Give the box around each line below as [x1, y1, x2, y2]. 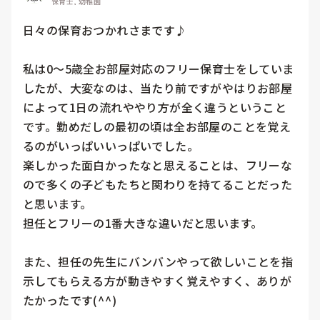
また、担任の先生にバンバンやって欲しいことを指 [23, 253, 294, 271]
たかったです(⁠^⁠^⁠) [23, 291, 117, 309]
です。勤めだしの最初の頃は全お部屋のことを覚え [23, 118, 291, 136]
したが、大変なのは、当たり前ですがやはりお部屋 [23, 79, 293, 97]
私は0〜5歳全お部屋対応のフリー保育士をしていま [23, 60, 294, 78]
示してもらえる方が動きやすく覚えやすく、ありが [23, 272, 292, 290]
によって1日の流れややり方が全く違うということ [23, 99, 287, 116]
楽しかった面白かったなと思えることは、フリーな [23, 156, 293, 174]
